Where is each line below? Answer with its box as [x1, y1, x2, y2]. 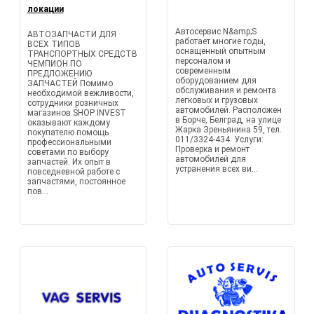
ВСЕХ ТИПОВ [27, 39, 81, 49]
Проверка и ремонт [175, 144, 250, 154]
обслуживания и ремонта [175, 86, 276, 95]
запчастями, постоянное [27, 177, 125, 186]
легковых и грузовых [175, 95, 258, 105]
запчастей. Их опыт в [27, 157, 111, 167]
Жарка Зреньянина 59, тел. [175, 125, 282, 135]
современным [175, 66, 231, 76]
